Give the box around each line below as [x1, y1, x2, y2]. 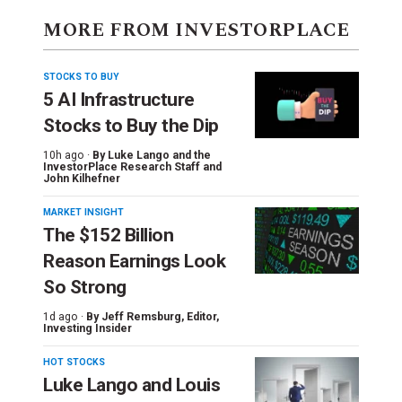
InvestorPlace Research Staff [43, 160, 200, 173]
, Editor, [181, 310, 219, 323]
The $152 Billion [43, 223, 173, 246]
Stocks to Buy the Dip [43, 114, 219, 136]
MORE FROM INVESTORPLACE [43, 15, 350, 45]
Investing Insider [43, 321, 132, 335]
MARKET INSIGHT [43, 205, 124, 218]
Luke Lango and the [108, 148, 211, 162]
